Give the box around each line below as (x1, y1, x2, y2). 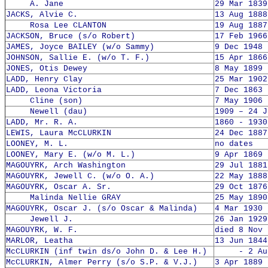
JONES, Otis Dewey (6, 64, 87, 73)
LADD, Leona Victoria (6, 86, 102, 95)
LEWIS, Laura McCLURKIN (6, 129, 111, 138)
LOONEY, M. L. (6, 139, 68, 148)
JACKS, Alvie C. (6, 10, 78, 19)
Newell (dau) (6, 107, 87, 116)
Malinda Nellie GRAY (6, 193, 121, 202)
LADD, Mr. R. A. (6, 118, 78, 127)
